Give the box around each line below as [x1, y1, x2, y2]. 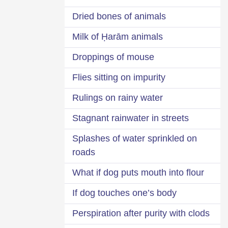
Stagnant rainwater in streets [72, 112, 189, 123]
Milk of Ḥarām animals [72, 31, 163, 42]
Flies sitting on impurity [72, 72, 165, 82]
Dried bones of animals [72, 11, 166, 21]
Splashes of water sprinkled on [72, 133, 197, 144]
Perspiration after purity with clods [72, 208, 210, 218]
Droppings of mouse [72, 51, 154, 62]
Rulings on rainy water [72, 92, 163, 103]
